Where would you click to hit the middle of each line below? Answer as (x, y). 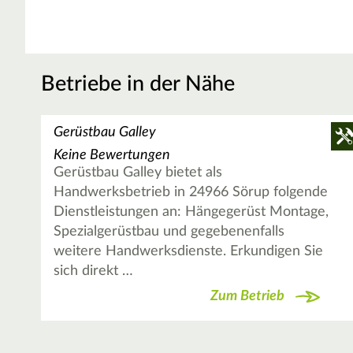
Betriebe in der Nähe (138, 84)
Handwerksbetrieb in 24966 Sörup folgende (191, 193)
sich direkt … (94, 271)
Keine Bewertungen (112, 156)
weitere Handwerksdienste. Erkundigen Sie (189, 252)
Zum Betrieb (248, 296)
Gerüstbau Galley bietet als (138, 173)
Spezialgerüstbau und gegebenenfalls (169, 232)
